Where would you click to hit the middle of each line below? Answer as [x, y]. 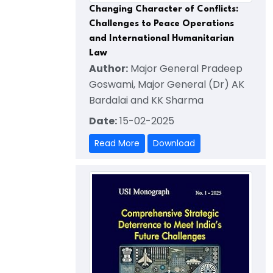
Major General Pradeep [185, 69]
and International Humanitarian [161, 39]
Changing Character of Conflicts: [164, 10]
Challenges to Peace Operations [161, 24]
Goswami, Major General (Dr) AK [167, 85]
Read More [117, 144]
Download [174, 144]
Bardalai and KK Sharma [146, 101]
